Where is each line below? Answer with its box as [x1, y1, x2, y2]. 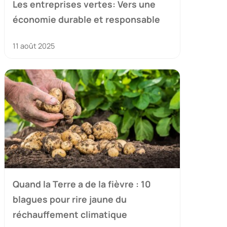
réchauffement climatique [13, 208, 127, 221]
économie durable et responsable [13, 13, 160, 26]
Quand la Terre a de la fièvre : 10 [13, 178, 151, 191]
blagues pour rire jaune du [13, 193, 127, 206]
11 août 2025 [13, 41, 55, 51]
